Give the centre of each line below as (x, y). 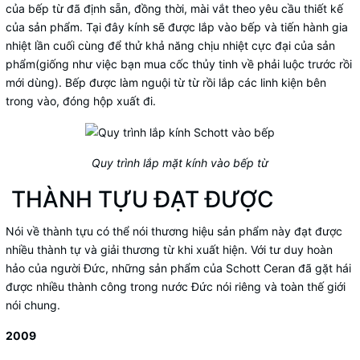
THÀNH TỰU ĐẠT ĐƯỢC (140, 200)
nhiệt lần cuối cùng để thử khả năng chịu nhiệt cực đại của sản (170, 45)
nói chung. (33, 305)
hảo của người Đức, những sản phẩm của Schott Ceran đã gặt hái (178, 268)
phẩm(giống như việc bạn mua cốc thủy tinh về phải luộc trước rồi (179, 63)
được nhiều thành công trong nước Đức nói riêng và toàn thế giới (176, 287)
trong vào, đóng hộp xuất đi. (81, 100)
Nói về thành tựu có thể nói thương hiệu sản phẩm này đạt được (174, 231)
